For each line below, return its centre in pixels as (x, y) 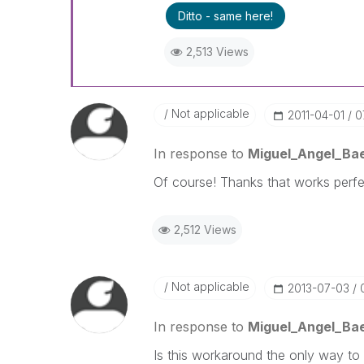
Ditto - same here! (225, 15)
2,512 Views (205, 229)
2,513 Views (217, 51)
